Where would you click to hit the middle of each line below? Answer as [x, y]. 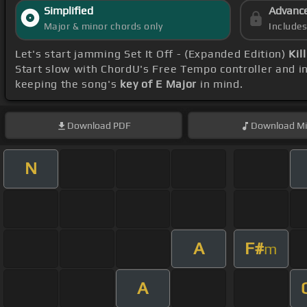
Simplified [68, 11]
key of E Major [159, 84]
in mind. [220, 84]
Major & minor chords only [103, 26]
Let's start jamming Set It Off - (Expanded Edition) [152, 54]
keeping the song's [68, 84]
